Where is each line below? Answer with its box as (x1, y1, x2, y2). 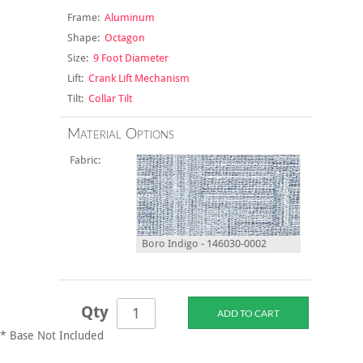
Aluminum (99, 11, 155, 24)
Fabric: (69, 154, 105, 167)
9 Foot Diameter (88, 52, 169, 65)
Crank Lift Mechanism (83, 72, 190, 85)
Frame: (66, 11, 100, 24)
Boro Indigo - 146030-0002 (136, 237, 267, 250)
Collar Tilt (83, 92, 132, 105)
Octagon (99, 32, 145, 45)
